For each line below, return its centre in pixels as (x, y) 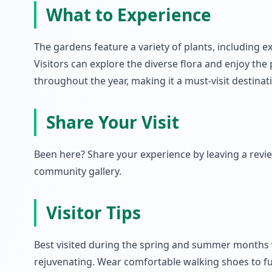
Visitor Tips (93, 212)
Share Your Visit (113, 122)
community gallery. (78, 171)
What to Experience (129, 15)
